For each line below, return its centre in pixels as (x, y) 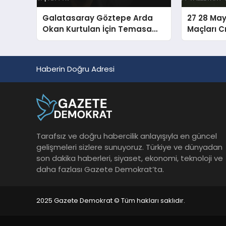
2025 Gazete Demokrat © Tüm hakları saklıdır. (111, 200)
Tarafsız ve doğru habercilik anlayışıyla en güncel (127, 136)
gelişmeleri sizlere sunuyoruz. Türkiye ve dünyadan (129, 147)
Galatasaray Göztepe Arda (98, 18)
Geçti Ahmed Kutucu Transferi (104, 40)
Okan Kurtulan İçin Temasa (97, 29)
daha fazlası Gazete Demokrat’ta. (100, 169)
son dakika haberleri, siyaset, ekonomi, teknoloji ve (130, 158)
